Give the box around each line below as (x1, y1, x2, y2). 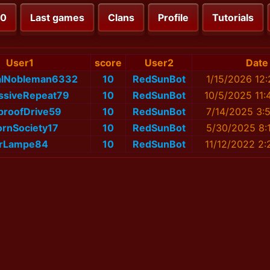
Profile (158, 11, 189, 24)
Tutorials (212, 11, 254, 24)
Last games (30, 11, 84, 24)
